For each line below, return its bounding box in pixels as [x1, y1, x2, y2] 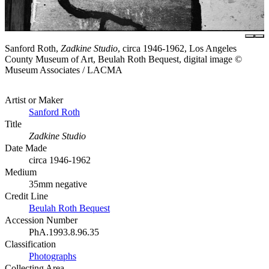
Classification [5, 239, 56, 250]
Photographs [29, 251, 76, 262]
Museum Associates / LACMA [5, 65, 122, 76]
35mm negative [29, 179, 87, 190]
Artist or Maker [5, 95, 63, 106]
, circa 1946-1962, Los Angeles [118, 43, 237, 54]
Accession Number [5, 215, 77, 226]
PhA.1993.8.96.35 [29, 227, 99, 238]
